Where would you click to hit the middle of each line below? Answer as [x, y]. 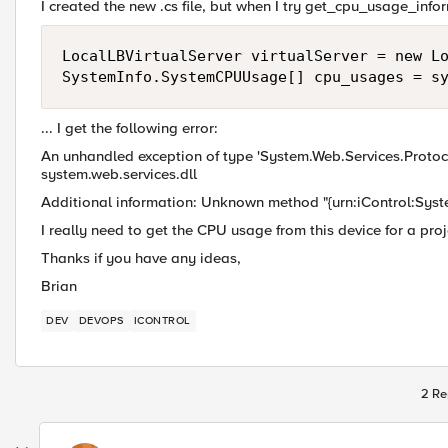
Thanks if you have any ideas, [141, 258]
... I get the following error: [129, 128]
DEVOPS [101, 320]
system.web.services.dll [119, 174]
